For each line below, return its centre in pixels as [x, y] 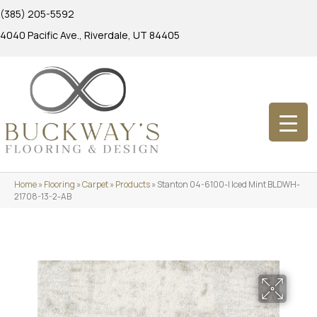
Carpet [95, 184]
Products [133, 184]
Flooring [59, 184]
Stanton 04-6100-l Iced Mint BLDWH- [229, 184]
